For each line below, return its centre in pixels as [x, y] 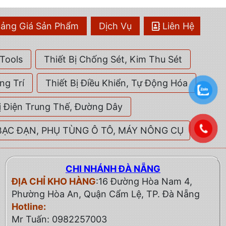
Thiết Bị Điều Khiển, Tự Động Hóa [117, 83]
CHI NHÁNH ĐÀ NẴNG [113, 169]
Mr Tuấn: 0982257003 [60, 219]
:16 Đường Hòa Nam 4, [144, 182]
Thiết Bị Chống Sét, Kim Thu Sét [113, 60]
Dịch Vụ [115, 26]
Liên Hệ [178, 26]
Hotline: [29, 207]
